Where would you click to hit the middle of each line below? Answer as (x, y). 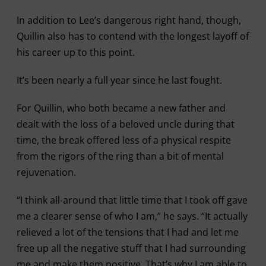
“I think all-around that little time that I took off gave (132, 200)
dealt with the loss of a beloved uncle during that (125, 124)
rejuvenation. (46, 172)
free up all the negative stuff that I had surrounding (131, 248)
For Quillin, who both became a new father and (121, 108)
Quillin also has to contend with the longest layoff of (132, 36)
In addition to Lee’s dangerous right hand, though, (129, 20)
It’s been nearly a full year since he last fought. (119, 80)
